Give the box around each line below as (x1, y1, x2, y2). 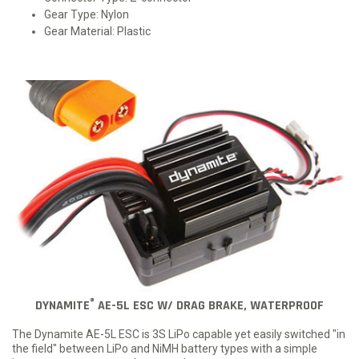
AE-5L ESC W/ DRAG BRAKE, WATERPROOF (95, 296, 324, 314)
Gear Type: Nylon (44, 7, 129, 21)
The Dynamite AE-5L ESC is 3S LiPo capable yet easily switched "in (12, 327, 345, 341)
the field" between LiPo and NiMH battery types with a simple (12, 341, 317, 355)
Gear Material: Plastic (44, 24, 151, 38)
